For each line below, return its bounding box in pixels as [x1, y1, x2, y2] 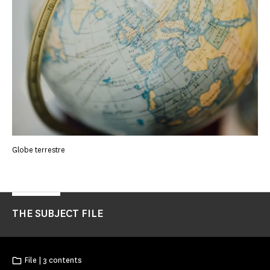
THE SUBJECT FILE [12, 206, 103, 221]
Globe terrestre [12, 144, 65, 155]
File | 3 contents [25, 254, 82, 265]
